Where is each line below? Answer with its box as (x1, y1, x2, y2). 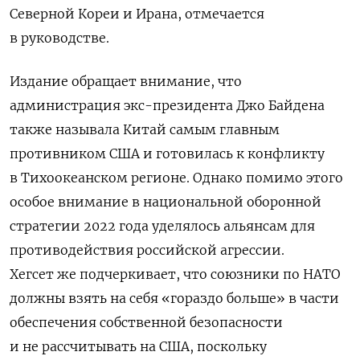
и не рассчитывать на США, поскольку (10, 337, 267, 354)
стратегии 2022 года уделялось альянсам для (10, 217, 315, 234)
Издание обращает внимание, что (10, 72, 242, 89)
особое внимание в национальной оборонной (10, 193, 321, 210)
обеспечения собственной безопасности (10, 313, 283, 330)
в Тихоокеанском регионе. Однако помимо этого (10, 169, 343, 186)
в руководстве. (10, 29, 112, 46)
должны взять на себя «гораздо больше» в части (10, 289, 339, 306)
